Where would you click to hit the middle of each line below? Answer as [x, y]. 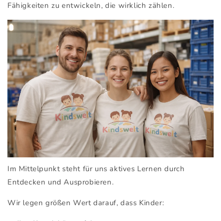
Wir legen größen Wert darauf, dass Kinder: [86, 203]
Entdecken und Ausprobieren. [61, 182]
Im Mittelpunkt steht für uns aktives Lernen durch [96, 168]
